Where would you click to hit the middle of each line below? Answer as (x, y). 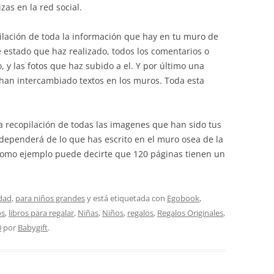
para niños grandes (50, 198)
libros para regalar (41, 213)
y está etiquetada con (126, 198)
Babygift (33, 228)
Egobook (183, 198)
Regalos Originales (190, 213)
